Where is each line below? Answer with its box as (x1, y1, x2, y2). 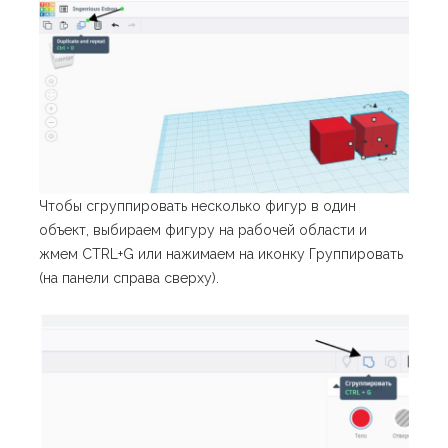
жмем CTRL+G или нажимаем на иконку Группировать (39, 245, 403, 262)
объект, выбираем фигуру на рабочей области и (39, 221, 367, 238)
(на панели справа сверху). (39, 269, 219, 286)
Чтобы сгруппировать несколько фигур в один (39, 197, 356, 214)
